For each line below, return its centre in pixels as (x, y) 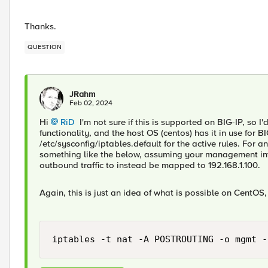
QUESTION (45, 47)
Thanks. (40, 26)
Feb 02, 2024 (91, 103)
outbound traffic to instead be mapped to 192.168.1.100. (150, 165)
